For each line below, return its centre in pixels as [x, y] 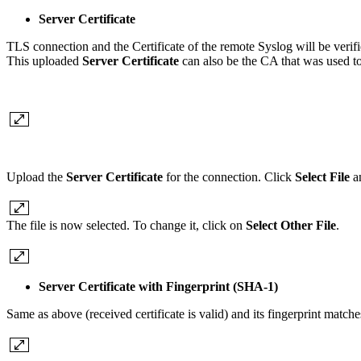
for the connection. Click [229, 177]
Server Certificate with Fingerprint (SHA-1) [158, 287]
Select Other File [291, 226]
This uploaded [44, 61]
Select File [322, 177]
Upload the [36, 177]
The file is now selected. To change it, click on [126, 226]
